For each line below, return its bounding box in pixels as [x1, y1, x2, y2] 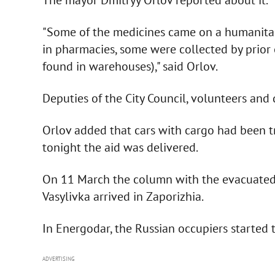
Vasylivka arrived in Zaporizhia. [42, 188, 204, 204]
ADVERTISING [42, 255, 75, 262]
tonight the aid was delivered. [42, 139, 198, 155]
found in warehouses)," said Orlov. [42, 58, 218, 74]
